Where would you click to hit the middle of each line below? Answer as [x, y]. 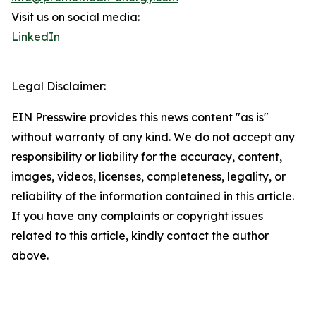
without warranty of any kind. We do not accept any [153, 137]
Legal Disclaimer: [59, 86]
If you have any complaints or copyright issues [137, 216]
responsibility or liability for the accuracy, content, [147, 157]
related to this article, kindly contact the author [140, 236]
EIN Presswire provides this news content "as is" [140, 117]
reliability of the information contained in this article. [153, 196]
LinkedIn [36, 37]
